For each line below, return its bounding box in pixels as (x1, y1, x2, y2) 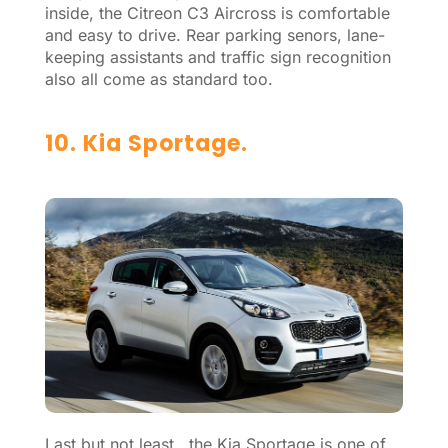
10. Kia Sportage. (44, 127, 248, 159)
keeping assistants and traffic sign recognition (44, 46, 391, 67)
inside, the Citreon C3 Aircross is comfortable (44, 2, 390, 23)
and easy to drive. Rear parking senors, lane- (44, 24, 385, 45)
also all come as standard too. (44, 68, 273, 89)
